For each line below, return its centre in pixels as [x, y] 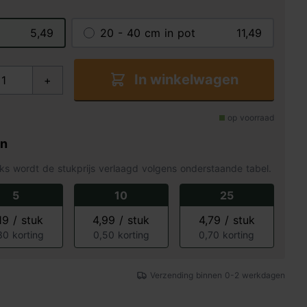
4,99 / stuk [121, 220]
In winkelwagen [186, 79]
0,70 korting [227, 235]
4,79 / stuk [226, 220]
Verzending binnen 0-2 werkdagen [218, 275]
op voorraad [250, 118]
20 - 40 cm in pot [148, 33]
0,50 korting [121, 235]
